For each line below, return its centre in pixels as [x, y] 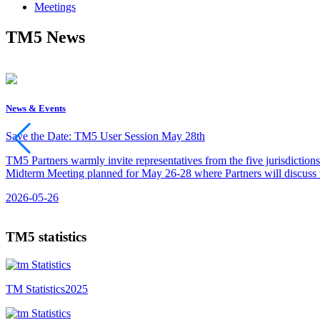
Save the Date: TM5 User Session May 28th [105, 136]
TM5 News [45, 37]
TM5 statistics [46, 236]
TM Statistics [35, 289]
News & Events [36, 108]
